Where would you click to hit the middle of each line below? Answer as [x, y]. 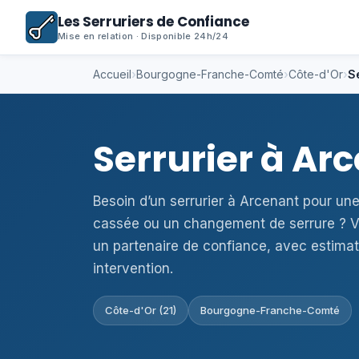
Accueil [112, 74]
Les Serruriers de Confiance [153, 21]
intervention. [133, 268]
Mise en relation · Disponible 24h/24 [143, 36]
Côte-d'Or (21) [141, 310]
